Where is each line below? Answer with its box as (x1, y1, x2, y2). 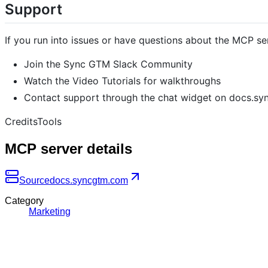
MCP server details (5, 141, 132, 157)
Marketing (29, 206, 71, 217)
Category (5, 196, 44, 206)
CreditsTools (5, 115, 62, 128)
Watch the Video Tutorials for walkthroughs (24, 75, 221, 87)
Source (19, 175, 50, 185)
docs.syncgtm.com (50, 175, 128, 185)
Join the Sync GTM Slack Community (24, 58, 193, 71)
